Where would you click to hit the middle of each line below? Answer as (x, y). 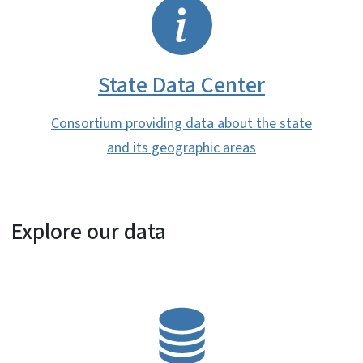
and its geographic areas (181, 148)
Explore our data (89, 232)
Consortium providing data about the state (181, 124)
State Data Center (181, 85)
